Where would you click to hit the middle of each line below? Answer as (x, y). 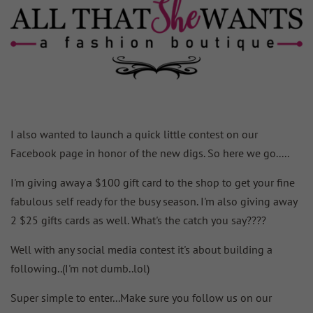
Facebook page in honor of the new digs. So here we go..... (150, 153)
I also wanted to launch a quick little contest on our (134, 134)
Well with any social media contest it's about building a (141, 249)
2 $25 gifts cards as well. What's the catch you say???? (138, 220)
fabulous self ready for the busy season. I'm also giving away (154, 201)
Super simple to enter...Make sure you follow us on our (141, 297)
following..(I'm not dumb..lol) (80, 268)
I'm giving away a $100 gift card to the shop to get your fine (153, 182)
